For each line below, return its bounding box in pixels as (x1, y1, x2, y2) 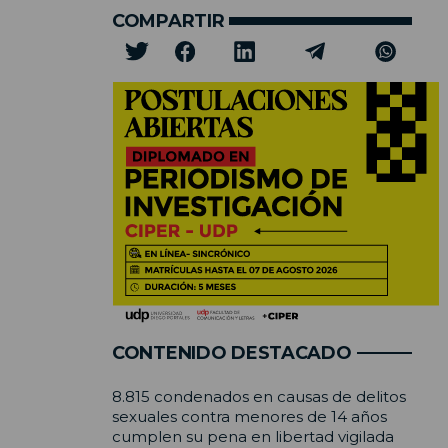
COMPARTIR (112, 9, 225, 32)
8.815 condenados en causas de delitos (112, 387, 406, 407)
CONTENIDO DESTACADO (112, 342, 352, 365)
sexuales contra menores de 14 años (112, 407, 387, 427)
